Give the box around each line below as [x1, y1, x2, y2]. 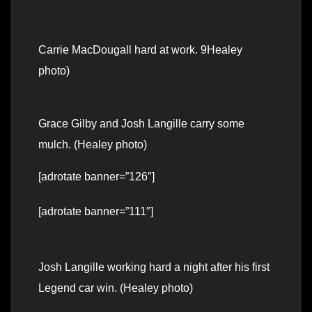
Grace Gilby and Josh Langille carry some [38, 118, 244, 130]
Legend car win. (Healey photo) [38, 282, 193, 295]
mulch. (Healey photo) [38, 139, 147, 151]
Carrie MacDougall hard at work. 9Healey [38, 44, 242, 56]
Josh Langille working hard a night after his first [38, 261, 270, 274]
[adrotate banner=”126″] [38, 171, 155, 183]
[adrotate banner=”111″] [38, 205, 153, 218]
